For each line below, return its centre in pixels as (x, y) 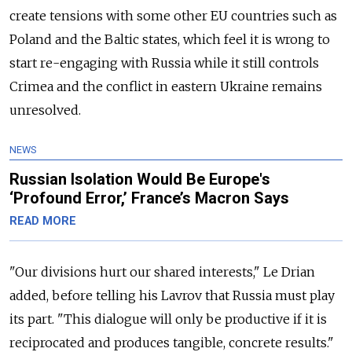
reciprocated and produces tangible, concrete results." (172, 342)
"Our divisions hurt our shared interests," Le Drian (162, 271)
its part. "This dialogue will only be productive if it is (168, 319)
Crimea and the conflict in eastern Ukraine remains (166, 86)
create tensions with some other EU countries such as (173, 15)
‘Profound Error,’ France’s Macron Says (149, 198)
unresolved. (45, 110)
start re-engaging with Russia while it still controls (164, 62)
